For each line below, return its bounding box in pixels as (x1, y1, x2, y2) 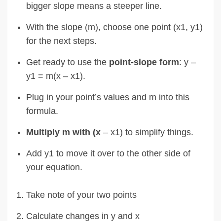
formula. (26, 106, 58, 116)
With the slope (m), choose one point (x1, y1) (26, 22, 203, 32)
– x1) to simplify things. (101, 127, 193, 137)
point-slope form (109, 57, 179, 67)
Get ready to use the (26, 57, 109, 67)
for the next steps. (26, 36, 97, 46)
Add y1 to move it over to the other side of (26, 148, 190, 158)
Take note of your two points (26, 189, 137, 200)
